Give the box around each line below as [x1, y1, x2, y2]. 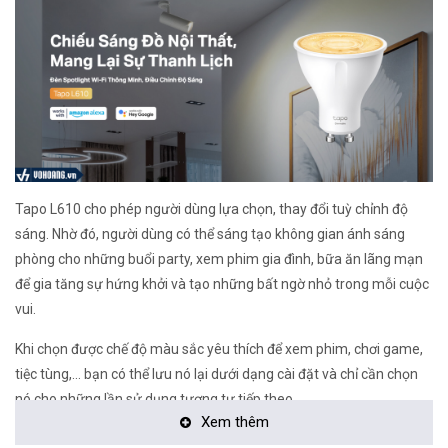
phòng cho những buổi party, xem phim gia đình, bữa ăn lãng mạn [15, 251, 423, 267]
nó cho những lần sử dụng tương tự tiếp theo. [15, 391, 296, 407]
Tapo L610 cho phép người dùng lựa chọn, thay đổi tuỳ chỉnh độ [15, 201, 408, 217]
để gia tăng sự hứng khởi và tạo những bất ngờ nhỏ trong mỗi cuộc [15, 276, 429, 292]
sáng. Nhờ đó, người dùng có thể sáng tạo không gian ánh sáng [15, 226, 405, 242]
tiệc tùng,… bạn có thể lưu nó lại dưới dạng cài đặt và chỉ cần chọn [15, 366, 418, 382]
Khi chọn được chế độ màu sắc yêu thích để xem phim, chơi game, [15, 341, 423, 357]
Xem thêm [196, 413, 269, 431]
